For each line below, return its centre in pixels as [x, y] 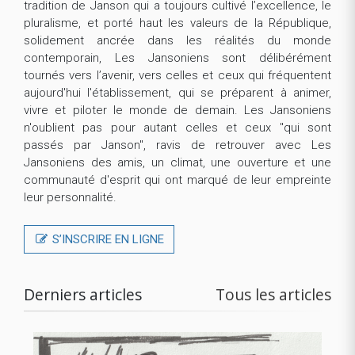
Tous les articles [273, 295]
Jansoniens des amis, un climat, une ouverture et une [177, 163]
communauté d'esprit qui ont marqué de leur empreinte [177, 180]
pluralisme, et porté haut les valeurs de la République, [177, 23]
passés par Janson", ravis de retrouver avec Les [177, 145]
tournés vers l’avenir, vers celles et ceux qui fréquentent [177, 76]
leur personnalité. [70, 198]
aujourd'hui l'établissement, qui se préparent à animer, [177, 93]
